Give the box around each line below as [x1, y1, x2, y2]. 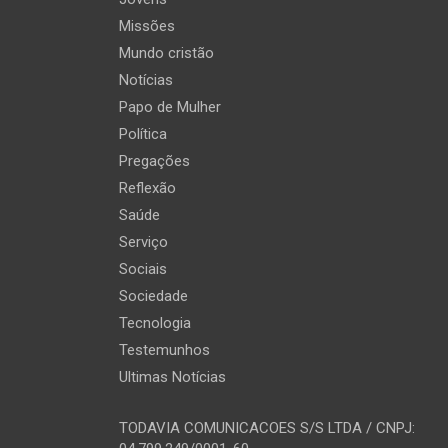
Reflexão [118, 179, 176, 197]
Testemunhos [118, 341, 210, 359]
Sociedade [118, 287, 188, 305]
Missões [118, 17, 175, 35]
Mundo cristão [118, 44, 214, 62]
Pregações [118, 152, 190, 170]
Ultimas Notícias [118, 368, 226, 386]
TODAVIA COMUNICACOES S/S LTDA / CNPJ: [118, 419, 415, 437]
